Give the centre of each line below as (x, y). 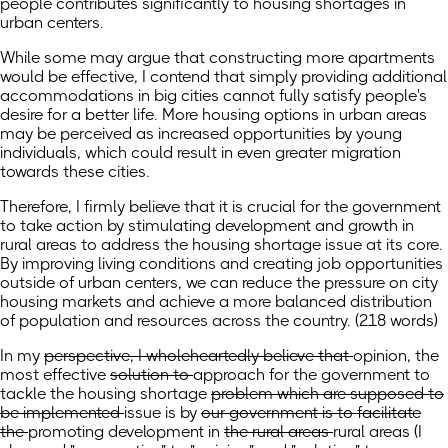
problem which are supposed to (327, 394)
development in (166, 432)
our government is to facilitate (311, 413)
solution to (151, 375)
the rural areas (278, 432)
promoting (68, 432)
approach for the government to (311, 375)
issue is (152, 413)
